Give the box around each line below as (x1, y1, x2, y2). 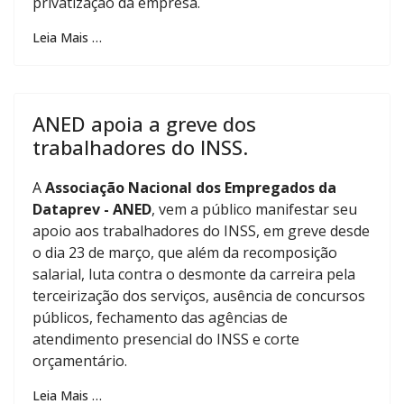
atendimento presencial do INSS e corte (32, 329, 299, 349)
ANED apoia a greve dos (32, 110, 256, 137)
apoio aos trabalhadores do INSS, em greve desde (32, 221, 370, 241)
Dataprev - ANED (32, 199, 151, 219)
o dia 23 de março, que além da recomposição (32, 243, 337, 262)
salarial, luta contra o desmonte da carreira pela (32, 264, 355, 284)
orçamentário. (32, 351, 127, 371)
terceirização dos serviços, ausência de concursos (32, 286, 365, 306)
